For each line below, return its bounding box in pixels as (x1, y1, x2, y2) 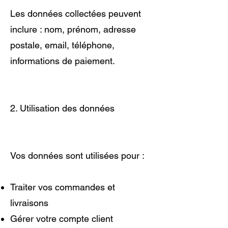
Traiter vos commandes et (10, 181, 115, 192)
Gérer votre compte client (10, 213, 113, 224)
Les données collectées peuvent (10, 8, 141, 19)
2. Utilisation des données (10, 102, 115, 113)
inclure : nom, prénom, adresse (10, 23, 136, 35)
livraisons (10, 197, 48, 208)
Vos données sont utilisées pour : (10, 150, 145, 161)
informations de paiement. (10, 55, 115, 66)
